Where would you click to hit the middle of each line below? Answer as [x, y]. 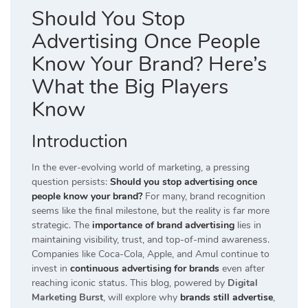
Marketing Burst [67, 298]
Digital [243, 283]
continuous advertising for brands [145, 269]
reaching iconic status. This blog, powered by [130, 283]
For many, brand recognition [204, 197]
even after [242, 269]
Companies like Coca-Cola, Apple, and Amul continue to [151, 254]
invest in [51, 269]
